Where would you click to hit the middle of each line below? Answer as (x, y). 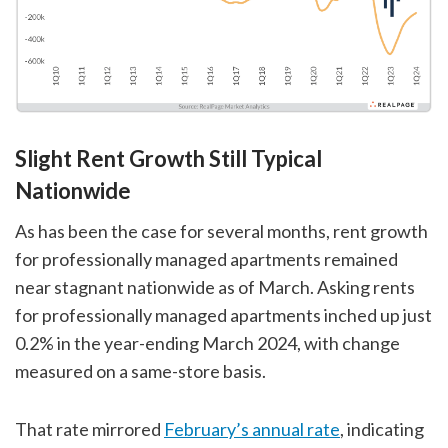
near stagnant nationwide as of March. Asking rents (215, 286)
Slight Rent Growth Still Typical (168, 158)
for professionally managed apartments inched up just (223, 314)
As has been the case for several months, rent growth (221, 230)
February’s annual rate (252, 428)
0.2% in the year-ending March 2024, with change (207, 342)
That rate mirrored (89, 428)
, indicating (382, 428)
